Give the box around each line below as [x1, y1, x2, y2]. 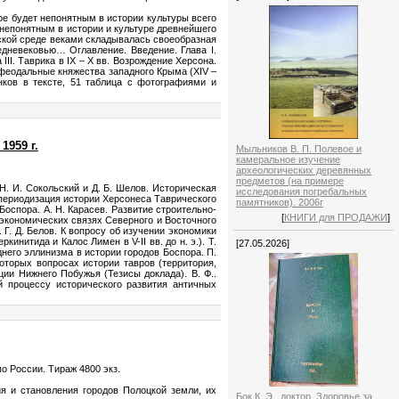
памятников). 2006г [236, 196, 323, 208]
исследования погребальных [236, 185, 367, 197]
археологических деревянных [236, 164, 371, 175]
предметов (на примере [236, 175, 344, 186]
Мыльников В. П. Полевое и [236, 142, 362, 154]
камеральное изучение [236, 153, 340, 165]
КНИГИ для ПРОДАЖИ [284, 211, 387, 223]
